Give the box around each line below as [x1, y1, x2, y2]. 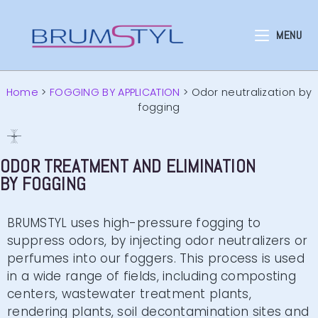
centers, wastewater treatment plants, [7, 285, 252, 302]
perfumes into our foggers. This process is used [7, 250, 305, 267]
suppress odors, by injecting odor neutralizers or [7, 232, 308, 249]
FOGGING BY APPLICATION [49, 85, 180, 99]
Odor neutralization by [191, 85, 312, 99]
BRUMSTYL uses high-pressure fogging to [7, 214, 261, 231]
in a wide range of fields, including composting [7, 268, 297, 285]
